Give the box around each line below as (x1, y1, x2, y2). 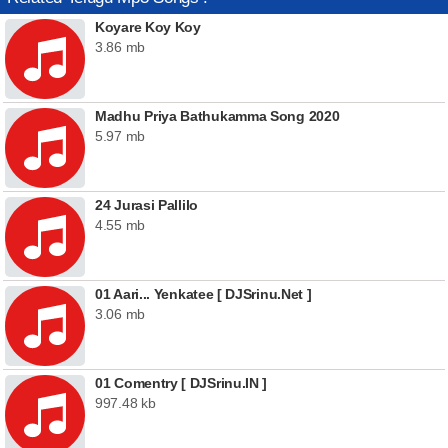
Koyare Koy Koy (95, 19, 201, 35)
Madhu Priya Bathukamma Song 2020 (95, 108, 340, 124)
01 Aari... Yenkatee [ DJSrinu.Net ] (95, 286, 312, 302)
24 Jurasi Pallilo (95, 197, 198, 213)
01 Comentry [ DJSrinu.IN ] (95, 375, 268, 391)
